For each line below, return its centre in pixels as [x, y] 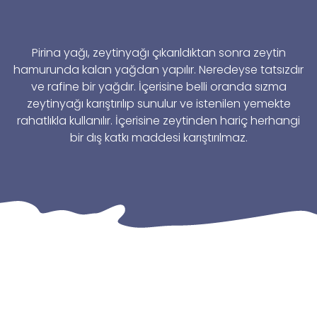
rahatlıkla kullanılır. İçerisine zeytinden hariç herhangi [158, 121]
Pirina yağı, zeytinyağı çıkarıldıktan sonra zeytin [158, 53]
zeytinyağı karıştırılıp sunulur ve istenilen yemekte [158, 104]
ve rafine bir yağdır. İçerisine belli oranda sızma [158, 87]
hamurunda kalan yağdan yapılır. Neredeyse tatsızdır [158, 70]
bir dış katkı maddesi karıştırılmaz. [158, 138]
